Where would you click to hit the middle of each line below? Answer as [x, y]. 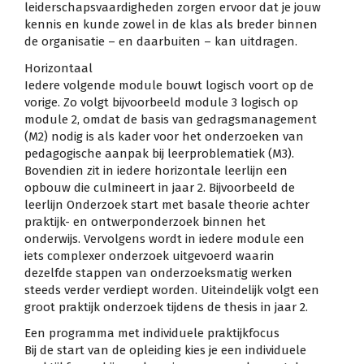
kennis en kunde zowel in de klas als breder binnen [171, 25]
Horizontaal [58, 68]
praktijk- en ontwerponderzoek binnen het [145, 221]
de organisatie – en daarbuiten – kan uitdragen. [161, 42]
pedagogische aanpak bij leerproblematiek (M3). [159, 153]
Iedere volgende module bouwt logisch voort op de [169, 85]
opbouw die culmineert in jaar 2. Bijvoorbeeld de [160, 187]
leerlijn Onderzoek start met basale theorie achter [167, 204]
